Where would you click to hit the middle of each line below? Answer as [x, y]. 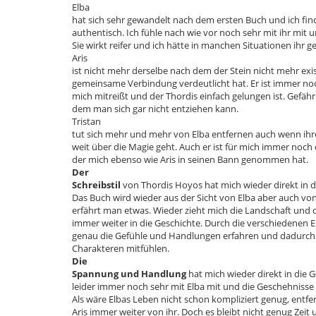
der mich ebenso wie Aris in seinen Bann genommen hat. [190, 160]
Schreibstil [97, 185]
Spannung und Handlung [129, 274]
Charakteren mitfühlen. [121, 249]
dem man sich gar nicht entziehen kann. [155, 109]
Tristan [86, 122]
